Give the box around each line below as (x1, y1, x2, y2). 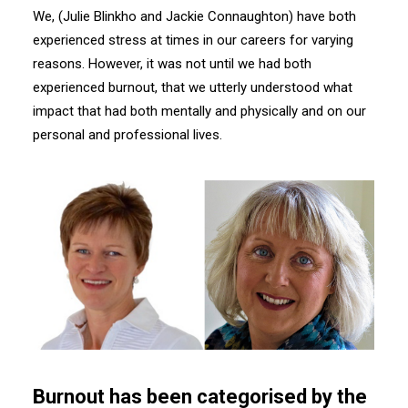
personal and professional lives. (33, 127, 222, 143)
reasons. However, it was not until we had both (33, 56, 311, 72)
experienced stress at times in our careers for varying (33, 32, 353, 48)
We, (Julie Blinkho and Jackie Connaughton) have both (33, 8, 356, 25)
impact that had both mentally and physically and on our (33, 103, 366, 119)
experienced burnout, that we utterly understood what (33, 79, 352, 96)
